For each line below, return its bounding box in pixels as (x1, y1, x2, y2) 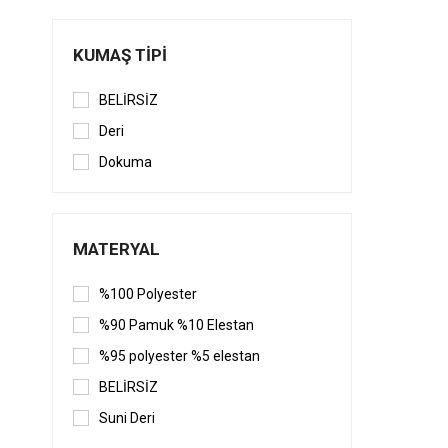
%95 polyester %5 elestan (99, 348, 260, 365)
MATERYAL (73, 239, 160, 260)
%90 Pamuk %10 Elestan (99, 317, 254, 334)
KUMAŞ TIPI (73, 45, 167, 66)
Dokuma (99, 154, 152, 171)
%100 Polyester (99, 286, 197, 303)
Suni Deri (99, 410, 155, 427)
